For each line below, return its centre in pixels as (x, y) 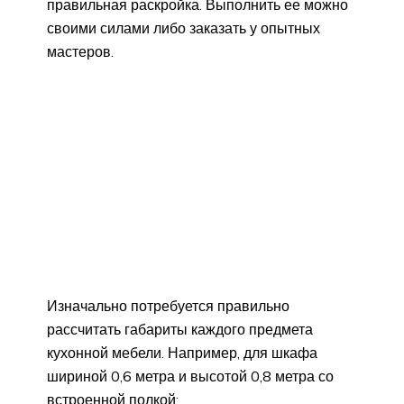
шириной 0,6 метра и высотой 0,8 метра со (190, 376)
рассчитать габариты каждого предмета (180, 329)
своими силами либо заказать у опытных (184, 28)
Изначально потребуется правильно (168, 305)
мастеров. (80, 51)
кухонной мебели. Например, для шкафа (182, 352)
